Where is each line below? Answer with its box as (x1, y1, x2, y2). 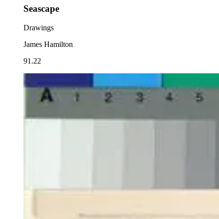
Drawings (23, 23, 54, 32)
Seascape (23, 3, 59, 14)
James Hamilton (23, 40, 73, 49)
